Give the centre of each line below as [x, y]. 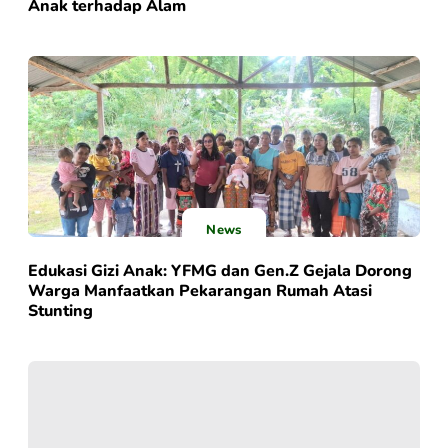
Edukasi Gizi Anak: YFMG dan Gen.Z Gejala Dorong [220, 270]
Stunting [60, 310]
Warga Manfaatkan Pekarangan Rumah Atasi [200, 290]
